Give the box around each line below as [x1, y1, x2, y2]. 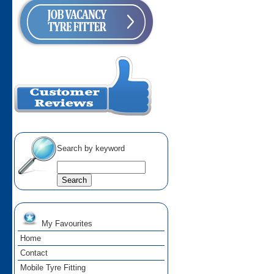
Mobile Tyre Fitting [20, 263, 86, 273]
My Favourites [39, 219, 93, 229]
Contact [20, 248, 48, 258]
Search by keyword [57, 144, 125, 154]
